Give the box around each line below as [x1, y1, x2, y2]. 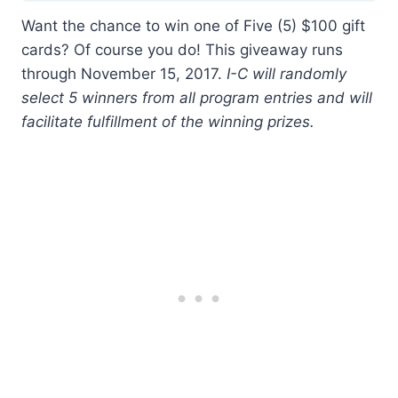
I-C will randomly [227, 65, 346, 84]
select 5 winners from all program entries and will [21, 89, 372, 107]
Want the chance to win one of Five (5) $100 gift [21, 17, 365, 36]
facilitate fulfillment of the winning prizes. [21, 113, 314, 131]
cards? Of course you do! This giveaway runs [21, 41, 343, 60]
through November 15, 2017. [21, 65, 227, 84]
